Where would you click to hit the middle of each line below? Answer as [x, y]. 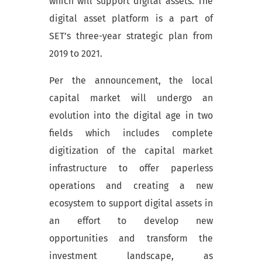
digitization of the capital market [131, 151]
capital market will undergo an [131, 98]
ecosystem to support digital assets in [131, 204]
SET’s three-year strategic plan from [131, 36]
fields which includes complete [131, 133]
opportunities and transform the [131, 239]
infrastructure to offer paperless [131, 168]
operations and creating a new [131, 186]
